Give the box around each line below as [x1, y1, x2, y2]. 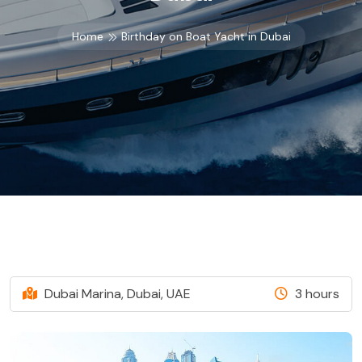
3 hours [292, 284, 339, 302]
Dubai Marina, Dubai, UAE [41, 284, 191, 302]
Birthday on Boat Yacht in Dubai [117, 28, 291, 44]
